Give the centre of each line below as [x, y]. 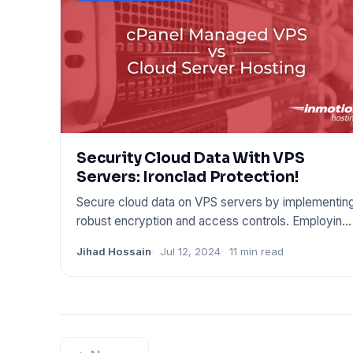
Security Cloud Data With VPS [191, 158]
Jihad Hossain [114, 251]
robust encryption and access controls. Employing [213, 221]
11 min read [256, 251]
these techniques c [128, 240]
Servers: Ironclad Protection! [188, 176]
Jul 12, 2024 [190, 251]
